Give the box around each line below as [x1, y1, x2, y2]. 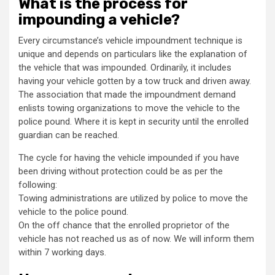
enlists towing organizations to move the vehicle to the [18, 102, 240, 114]
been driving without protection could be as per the [18, 165, 223, 177]
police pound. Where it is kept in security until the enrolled [18, 115, 249, 127]
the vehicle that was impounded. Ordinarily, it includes [18, 61, 231, 73]
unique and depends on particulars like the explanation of [18, 48, 247, 60]
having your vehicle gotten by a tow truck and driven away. [18, 75, 251, 87]
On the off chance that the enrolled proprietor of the [18, 219, 230, 231]
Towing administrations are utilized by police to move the [18, 192, 248, 204]
